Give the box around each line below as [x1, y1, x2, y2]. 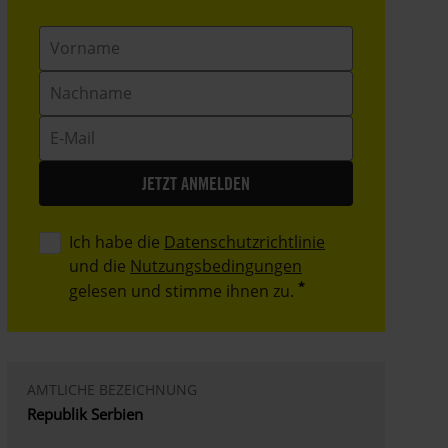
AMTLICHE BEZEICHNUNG [27, 379, 198, 399]
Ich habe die [69, 230, 165, 253]
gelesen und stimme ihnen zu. [69, 279, 295, 302]
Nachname [38, 70, 121, 93]
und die [69, 254, 131, 277]
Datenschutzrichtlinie [164, 230, 326, 253]
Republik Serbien [27, 403, 144, 424]
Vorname [38, 25, 109, 48]
